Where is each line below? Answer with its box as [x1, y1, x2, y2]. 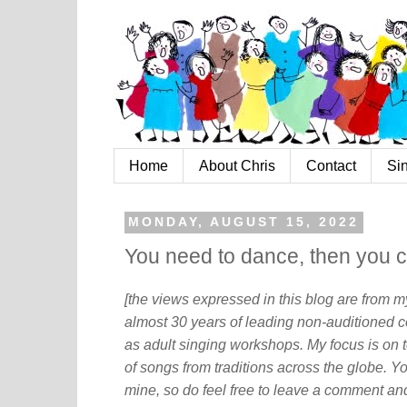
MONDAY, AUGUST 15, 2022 [128, 215, 360, 230]
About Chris [199, 157, 275, 174]
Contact [306, 157, 356, 174]
